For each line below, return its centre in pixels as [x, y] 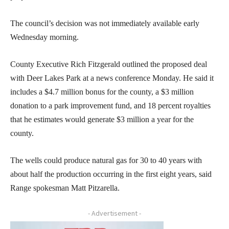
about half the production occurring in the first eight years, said [111, 174]
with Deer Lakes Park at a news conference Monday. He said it [112, 78]
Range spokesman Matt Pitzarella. [65, 188]
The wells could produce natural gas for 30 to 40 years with [106, 160]
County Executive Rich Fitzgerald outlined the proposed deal [109, 64]
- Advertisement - [114, 213]
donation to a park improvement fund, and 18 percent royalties [110, 105]
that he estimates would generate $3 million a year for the [102, 119]
